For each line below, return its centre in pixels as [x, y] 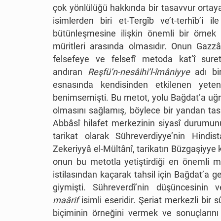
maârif [67, 200]
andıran [70, 72]
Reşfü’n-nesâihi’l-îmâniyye [139, 72]
